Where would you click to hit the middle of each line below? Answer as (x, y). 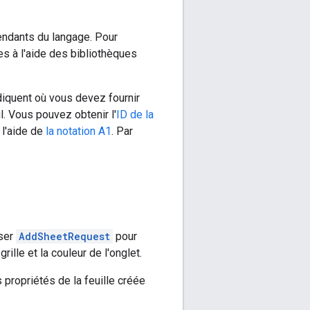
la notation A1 (79, 131)
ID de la (135, 114)
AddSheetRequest (64, 236)
